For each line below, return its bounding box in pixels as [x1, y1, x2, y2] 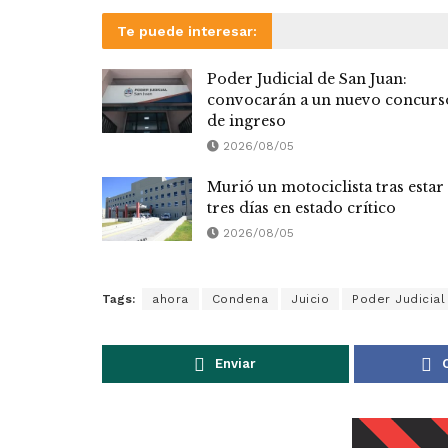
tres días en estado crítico [207, 199, 396, 218]
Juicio [291, 292, 329, 307]
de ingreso [207, 112, 286, 131]
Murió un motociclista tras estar [207, 178, 444, 197]
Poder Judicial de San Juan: [207, 70, 407, 89]
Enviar [215, 356, 257, 372]
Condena [211, 292, 268, 307]
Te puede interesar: [117, 23, 257, 40]
